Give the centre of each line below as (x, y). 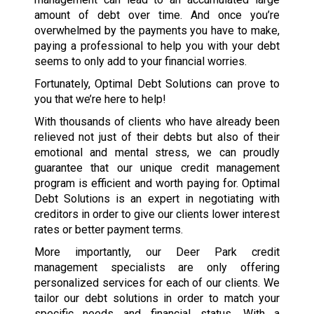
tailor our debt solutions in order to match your (157, 299)
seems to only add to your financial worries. (140, 62)
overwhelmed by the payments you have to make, (157, 31)
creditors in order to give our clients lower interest (157, 214)
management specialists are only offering (157, 268)
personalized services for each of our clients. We (157, 283)
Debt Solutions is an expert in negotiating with (157, 199)
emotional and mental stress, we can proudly (157, 153)
